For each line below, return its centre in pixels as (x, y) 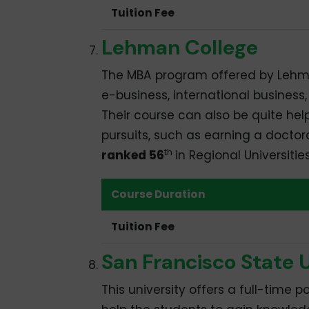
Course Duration (159, 195)
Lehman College (179, 48)
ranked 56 (132, 156)
